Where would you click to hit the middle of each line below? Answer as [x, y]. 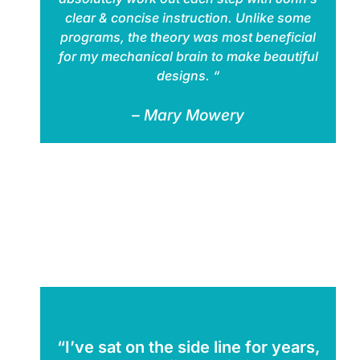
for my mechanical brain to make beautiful [188, 56]
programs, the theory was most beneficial [188, 37]
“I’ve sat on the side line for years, [188, 347]
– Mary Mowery [188, 115]
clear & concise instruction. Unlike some [188, 17]
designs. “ [188, 75]
